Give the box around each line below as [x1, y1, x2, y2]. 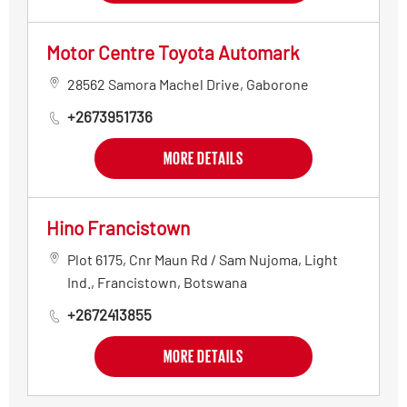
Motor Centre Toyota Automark [46, 41, 300, 65]
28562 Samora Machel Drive [67, 75, 240, 94]
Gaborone [246, 75, 309, 94]
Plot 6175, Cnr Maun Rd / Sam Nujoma [67, 251, 298, 269]
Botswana [184, 273, 247, 292]
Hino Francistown [46, 216, 190, 240]
